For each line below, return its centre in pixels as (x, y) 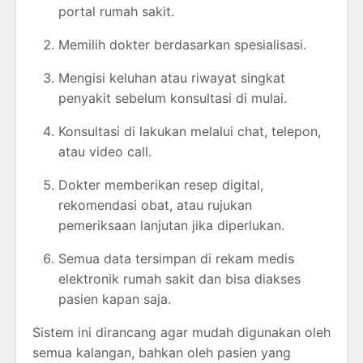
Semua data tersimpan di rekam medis (176, 259)
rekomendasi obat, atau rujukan (155, 205)
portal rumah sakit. (116, 12)
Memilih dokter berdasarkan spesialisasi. (182, 45)
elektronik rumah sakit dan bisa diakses (179, 279)
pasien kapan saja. (115, 299)
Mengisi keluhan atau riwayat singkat (172, 78)
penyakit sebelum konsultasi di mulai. (173, 98)
